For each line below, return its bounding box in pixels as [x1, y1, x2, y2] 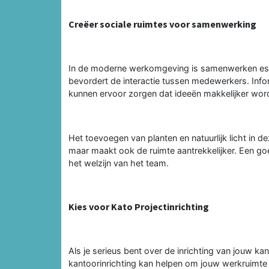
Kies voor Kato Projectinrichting [68, 200, 209, 213]
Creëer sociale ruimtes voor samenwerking [68, 17, 256, 30]
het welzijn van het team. [68, 157, 169, 168]
